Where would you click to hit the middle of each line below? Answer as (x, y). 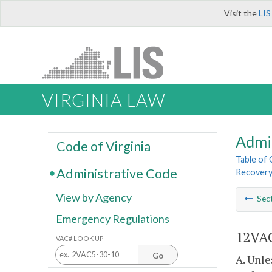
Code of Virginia (103, 146)
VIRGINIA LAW (104, 100)
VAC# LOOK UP (80, 238)
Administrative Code (117, 173)
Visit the (241, 13)
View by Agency (94, 198)
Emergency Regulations (113, 219)
